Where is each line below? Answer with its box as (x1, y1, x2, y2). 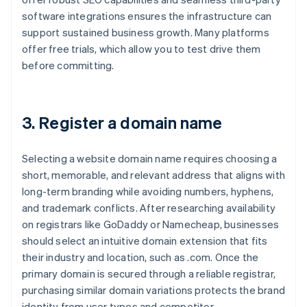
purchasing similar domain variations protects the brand (22, 283, 286, 297)
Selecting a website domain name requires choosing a (22, 151, 278, 166)
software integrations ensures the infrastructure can (22, 9, 272, 23)
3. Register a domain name (22, 112, 223, 134)
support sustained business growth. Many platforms (22, 25, 269, 40)
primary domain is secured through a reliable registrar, (22, 267, 276, 281)
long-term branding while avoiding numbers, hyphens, (22, 184, 274, 199)
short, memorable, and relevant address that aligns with (22, 168, 286, 182)
